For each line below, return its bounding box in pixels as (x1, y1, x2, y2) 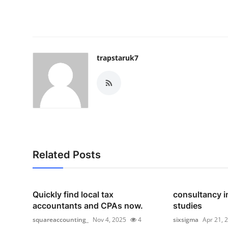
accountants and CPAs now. (33, 201, 143, 211)
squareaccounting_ (33, 215, 89, 224)
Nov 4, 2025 (93, 215, 126, 224)
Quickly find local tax (33, 189, 113, 200)
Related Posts (33, 149, 101, 161)
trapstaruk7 (97, 53, 138, 63)
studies (173, 201, 202, 211)
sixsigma (173, 215, 198, 224)
